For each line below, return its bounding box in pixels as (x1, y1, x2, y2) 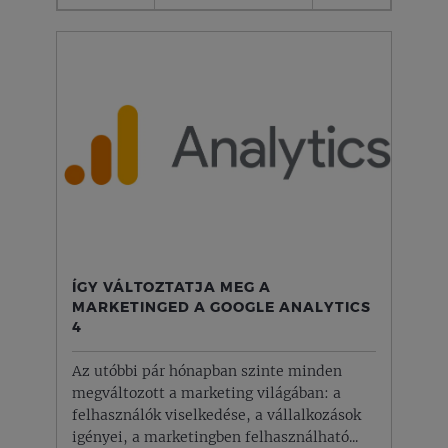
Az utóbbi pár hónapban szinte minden (72, 362, 342, 380)
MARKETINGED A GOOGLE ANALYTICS (72, 297, 371, 315)
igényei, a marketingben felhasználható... (72, 428, 358, 446)
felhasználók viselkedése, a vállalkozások (72, 406, 361, 424)
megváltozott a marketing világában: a (72, 384, 341, 402)
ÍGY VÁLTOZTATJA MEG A (72, 277, 271, 295)
